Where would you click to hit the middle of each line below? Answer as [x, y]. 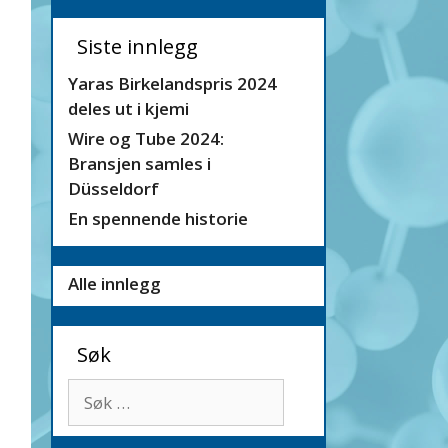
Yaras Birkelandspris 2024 [172, 83]
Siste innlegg [137, 46]
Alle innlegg [114, 283]
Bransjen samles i [139, 163]
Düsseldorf [113, 188]
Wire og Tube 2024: [146, 138]
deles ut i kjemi [128, 108]
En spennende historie [158, 218]
